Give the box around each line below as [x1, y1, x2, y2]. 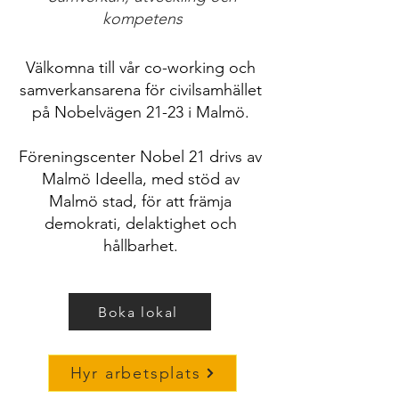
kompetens [102, 9, 183, 28]
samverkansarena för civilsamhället [19, 80, 262, 100]
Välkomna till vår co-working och [25, 58, 256, 77]
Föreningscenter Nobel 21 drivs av [19, 147, 262, 167]
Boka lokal [98, 303, 178, 321]
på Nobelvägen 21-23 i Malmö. [31, 102, 249, 122]
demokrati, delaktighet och [44, 214, 237, 233]
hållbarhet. [102, 236, 178, 256]
